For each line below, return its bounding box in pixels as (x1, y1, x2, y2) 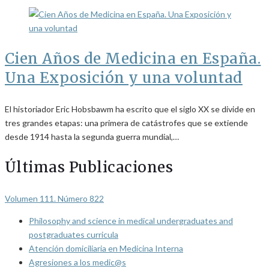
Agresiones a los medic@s (29, 257, 126, 268)
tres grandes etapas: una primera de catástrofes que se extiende (5, 118, 248, 128)
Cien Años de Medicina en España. (5, 49, 261, 68)
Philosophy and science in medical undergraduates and (29, 216, 233, 226)
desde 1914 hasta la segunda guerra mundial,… (5, 131, 179, 142)
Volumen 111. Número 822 (5, 193, 104, 204)
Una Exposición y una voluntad (5, 68, 243, 88)
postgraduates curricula (29, 229, 118, 240)
